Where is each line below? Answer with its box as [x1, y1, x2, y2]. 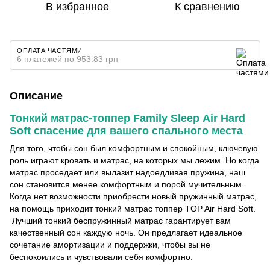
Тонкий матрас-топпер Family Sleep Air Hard [10, 111, 245, 124]
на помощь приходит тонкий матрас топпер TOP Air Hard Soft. [10, 203, 256, 213]
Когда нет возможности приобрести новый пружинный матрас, [10, 191, 257, 201]
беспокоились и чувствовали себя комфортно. [10, 251, 193, 262]
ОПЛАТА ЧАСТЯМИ [17, 46, 83, 54]
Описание [10, 89, 63, 102]
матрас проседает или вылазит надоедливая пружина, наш [10, 167, 245, 177]
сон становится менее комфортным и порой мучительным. [10, 179, 244, 189]
